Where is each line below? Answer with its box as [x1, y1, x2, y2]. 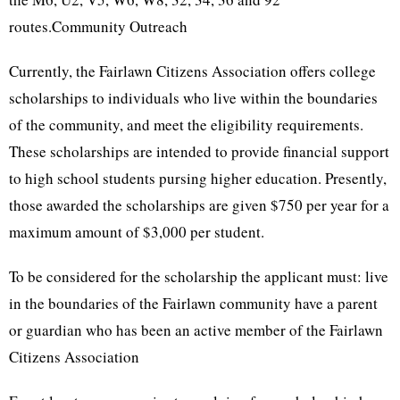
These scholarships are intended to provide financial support [9, 141, 389, 162]
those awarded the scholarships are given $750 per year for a [9, 195, 389, 215]
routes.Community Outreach [9, 16, 187, 37]
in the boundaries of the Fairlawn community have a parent [9, 293, 378, 313]
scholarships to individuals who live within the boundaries [9, 87, 378, 108]
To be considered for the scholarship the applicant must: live [9, 266, 388, 287]
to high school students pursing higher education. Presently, [9, 168, 387, 188]
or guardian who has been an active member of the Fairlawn [9, 320, 383, 340]
